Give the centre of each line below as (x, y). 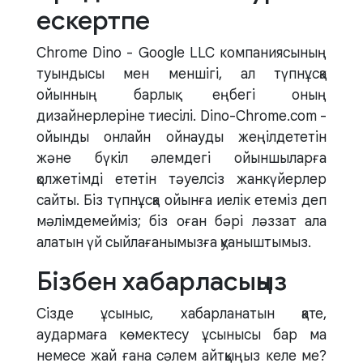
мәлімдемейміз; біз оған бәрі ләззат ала (181, 222)
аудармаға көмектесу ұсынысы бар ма (181, 335)
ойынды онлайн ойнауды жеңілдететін (181, 137)
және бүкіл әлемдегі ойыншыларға (181, 158)
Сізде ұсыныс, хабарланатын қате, (181, 314)
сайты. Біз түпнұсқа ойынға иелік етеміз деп (181, 201)
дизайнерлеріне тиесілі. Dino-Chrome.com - (181, 116)
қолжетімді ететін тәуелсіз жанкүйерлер (181, 179)
